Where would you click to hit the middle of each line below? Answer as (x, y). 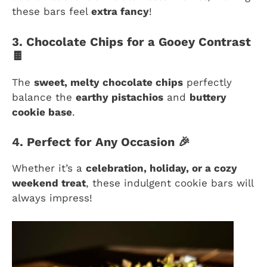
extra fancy (120, 12)
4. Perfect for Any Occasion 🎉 (101, 142)
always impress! (52, 198)
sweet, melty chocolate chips (108, 82)
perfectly (207, 82)
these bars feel (52, 12)
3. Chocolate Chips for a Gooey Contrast (131, 41)
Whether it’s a (49, 168)
